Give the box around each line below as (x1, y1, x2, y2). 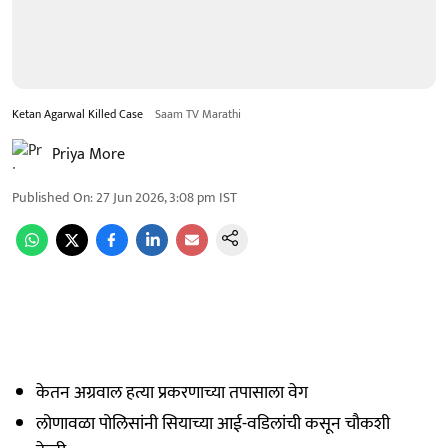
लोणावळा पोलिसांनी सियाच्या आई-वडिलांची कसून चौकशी (36, 408, 390, 439)
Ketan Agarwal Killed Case (12, 103, 143, 124)
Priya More (52, 140, 125, 168)
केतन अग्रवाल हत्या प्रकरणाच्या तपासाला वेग (36, 377, 308, 408)
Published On (12, 185, 90, 209)
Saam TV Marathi (155, 103, 241, 124)
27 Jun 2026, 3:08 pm (96, 185, 216, 209)
